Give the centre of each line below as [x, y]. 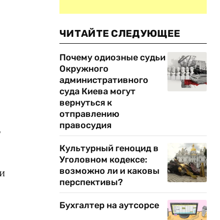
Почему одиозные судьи [112, 57]
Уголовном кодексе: [103, 160]
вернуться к [86, 103]
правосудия [85, 125]
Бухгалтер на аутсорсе [109, 205]
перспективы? [91, 182]
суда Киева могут [97, 91]
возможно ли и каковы [110, 171]
